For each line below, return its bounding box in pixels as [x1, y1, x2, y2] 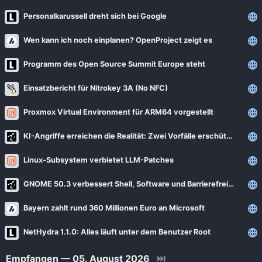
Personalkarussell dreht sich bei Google [23, 12, 167, 20]
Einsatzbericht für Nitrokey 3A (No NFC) [23, 84, 168, 92]
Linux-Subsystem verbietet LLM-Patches [23, 156, 174, 164]
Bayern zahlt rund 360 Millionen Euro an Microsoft [23, 204, 205, 212]
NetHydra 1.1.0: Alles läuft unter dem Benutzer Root [23, 227, 211, 236]
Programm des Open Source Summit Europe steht [23, 60, 205, 68]
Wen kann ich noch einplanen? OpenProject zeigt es [23, 36, 212, 44]
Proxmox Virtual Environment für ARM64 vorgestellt [23, 108, 213, 116]
